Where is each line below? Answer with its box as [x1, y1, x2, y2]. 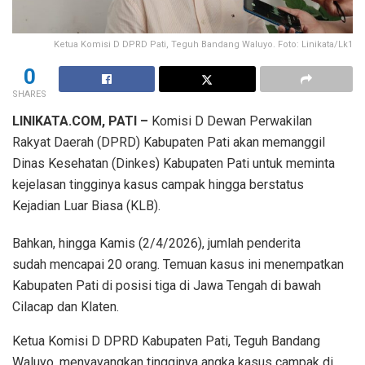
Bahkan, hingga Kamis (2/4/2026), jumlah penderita [12, 235, 301, 251]
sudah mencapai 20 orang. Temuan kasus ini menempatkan [12, 256, 344, 272]
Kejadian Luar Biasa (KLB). [12, 197, 161, 213]
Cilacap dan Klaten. [12, 298, 119, 314]
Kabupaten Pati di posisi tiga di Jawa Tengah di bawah [12, 277, 321, 293]
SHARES [12, 88, 46, 99]
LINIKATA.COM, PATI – [12, 112, 148, 129]
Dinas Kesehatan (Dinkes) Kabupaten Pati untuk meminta [12, 155, 335, 171]
